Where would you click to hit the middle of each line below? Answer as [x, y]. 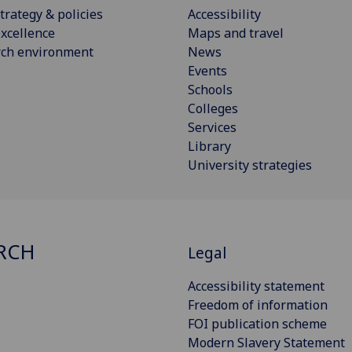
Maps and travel [236, 33]
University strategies [250, 165]
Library [209, 146]
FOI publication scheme [257, 324]
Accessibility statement [256, 286]
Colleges [213, 108]
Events [207, 70]
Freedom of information [258, 305]
